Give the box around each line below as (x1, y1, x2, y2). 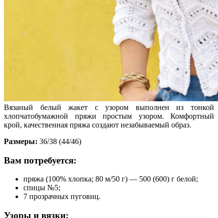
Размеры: (4, 137, 37, 145)
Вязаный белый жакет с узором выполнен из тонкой (4, 103, 214, 111)
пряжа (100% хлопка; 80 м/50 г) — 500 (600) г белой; (23, 175, 198, 183)
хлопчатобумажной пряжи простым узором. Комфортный (4, 111, 214, 120)
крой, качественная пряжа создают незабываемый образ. (4, 120, 191, 129)
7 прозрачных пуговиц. (23, 192, 101, 201)
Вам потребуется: (4, 155, 76, 165)
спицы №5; (23, 183, 60, 192)
